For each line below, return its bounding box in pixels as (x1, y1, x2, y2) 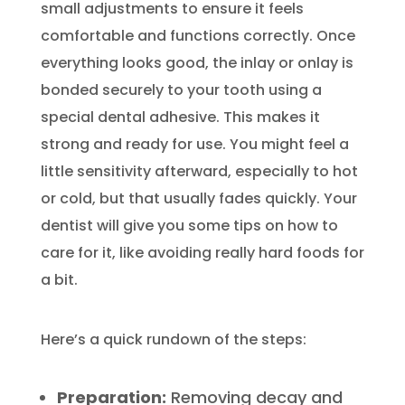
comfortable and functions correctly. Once (40, 24, 355, 46)
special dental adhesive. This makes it (40, 106, 320, 127)
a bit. (40, 268, 78, 290)
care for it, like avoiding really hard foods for (40, 241, 364, 263)
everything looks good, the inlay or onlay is (40, 52, 353, 73)
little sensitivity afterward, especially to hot (40, 160, 358, 182)
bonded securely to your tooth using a (40, 79, 322, 100)
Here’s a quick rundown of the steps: (40, 328, 306, 350)
